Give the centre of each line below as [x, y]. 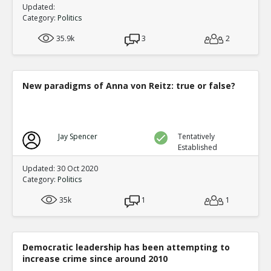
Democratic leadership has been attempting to [126, 247]
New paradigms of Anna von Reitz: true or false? [129, 85]
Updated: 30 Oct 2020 [60, 168]
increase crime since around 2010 [95, 258]
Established [198, 147]
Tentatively [197, 136]
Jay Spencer [77, 136]
